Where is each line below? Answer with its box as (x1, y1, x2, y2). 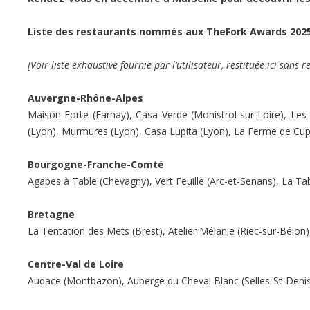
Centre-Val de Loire (28, 257, 124, 271)
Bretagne (28, 207, 75, 221)
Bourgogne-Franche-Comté (28, 157, 164, 171)
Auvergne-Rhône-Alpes (28, 91, 143, 104)
